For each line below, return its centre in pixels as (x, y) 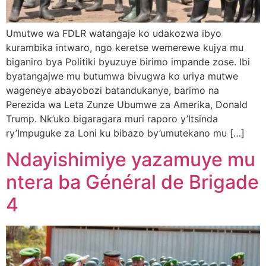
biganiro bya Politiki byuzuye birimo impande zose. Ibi (128, 62)
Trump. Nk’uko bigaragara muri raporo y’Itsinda (112, 119)
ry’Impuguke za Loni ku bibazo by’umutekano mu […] (125, 133)
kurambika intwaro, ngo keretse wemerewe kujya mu (125, 48)
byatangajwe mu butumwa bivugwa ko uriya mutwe (122, 76)
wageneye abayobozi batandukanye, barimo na (113, 91)
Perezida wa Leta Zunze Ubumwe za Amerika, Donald (127, 105)
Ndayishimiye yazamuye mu (131, 160)
